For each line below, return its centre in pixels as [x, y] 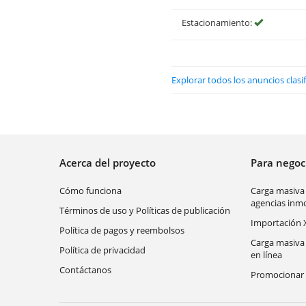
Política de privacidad [102, 250]
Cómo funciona [91, 191]
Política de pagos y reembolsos [122, 230]
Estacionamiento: [218, 23]
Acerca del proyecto [110, 163]
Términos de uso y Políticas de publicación [145, 210]
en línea [266, 255]
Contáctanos [85, 270]
